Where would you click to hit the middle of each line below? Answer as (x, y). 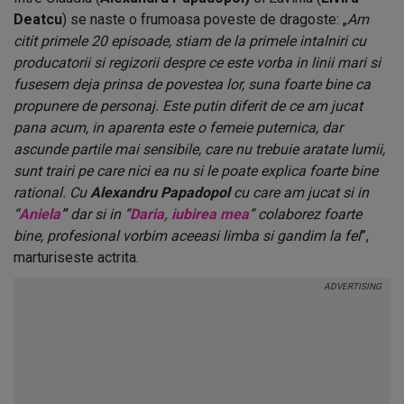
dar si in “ (98, 214)
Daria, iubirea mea (189, 214)
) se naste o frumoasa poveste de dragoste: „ (205, 19)
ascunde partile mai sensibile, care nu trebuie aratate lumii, (199, 149)
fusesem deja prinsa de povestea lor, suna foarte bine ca (192, 84)
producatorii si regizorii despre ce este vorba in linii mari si (197, 63)
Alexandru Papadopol (160, 193)
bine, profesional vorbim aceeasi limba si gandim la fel (187, 236)
